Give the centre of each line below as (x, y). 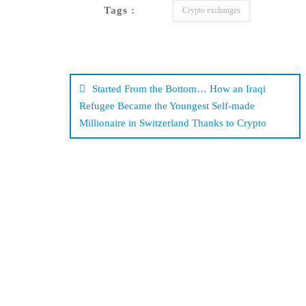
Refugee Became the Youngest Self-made (167, 106)
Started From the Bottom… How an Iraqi (179, 89)
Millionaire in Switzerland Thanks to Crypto (173, 123)
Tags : (119, 10)
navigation (130, 93)
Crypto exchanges (211, 10)
